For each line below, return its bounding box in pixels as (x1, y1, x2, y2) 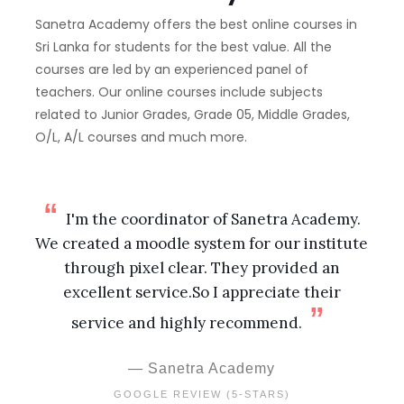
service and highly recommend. (71, 313, 303, 334)
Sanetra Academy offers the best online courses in (34, 15, 357, 34)
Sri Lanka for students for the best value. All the (34, 38, 332, 57)
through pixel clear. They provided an (63, 258, 340, 279)
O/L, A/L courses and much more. (34, 128, 247, 147)
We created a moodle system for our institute (35, 234, 369, 254)
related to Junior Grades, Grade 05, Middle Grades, (34, 106, 350, 124)
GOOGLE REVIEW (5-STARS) (113, 389, 290, 400)
